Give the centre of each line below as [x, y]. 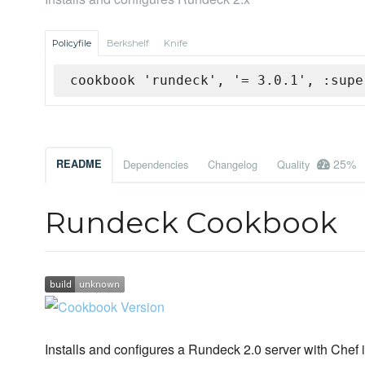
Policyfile [72, 44]
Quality [295, 165]
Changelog [233, 165]
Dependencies [156, 165]
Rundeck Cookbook [191, 223]
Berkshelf [128, 44]
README [79, 164]
